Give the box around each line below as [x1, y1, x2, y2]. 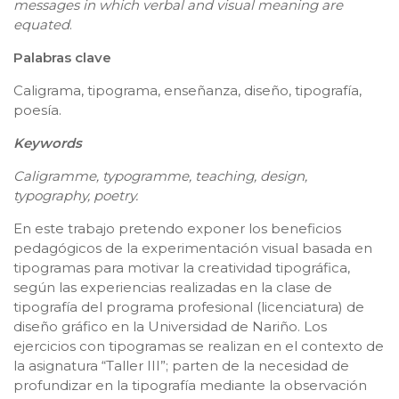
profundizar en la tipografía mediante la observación [13, 376, 367, 394]
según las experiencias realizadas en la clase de [13, 278, 332, 296]
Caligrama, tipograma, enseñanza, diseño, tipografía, [13, 81, 362, 99]
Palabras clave [13, 48, 111, 66]
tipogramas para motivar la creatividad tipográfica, [13, 258, 350, 276]
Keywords [13, 134, 82, 151]
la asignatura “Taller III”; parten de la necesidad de [13, 356, 349, 374]
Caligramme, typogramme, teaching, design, [13, 167, 307, 184]
